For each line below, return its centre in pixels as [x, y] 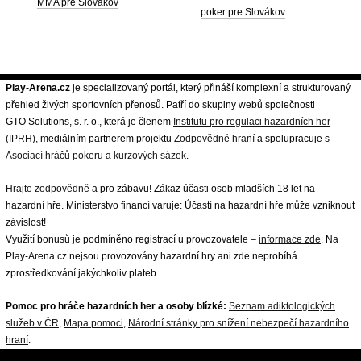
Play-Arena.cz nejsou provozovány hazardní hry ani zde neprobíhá [151, 256]
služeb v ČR [32, 323]
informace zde [290, 239]
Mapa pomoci [93, 323]
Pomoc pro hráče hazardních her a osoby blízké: [117, 306]
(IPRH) [21, 138]
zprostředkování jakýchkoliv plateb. [82, 273]
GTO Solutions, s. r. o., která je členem [89, 121]
